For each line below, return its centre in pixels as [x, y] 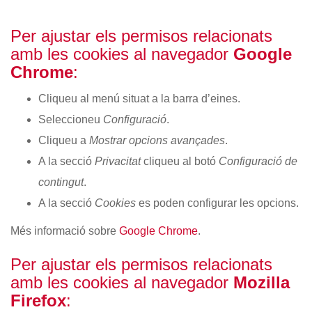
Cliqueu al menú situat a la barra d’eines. [139, 99]
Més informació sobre [65, 231]
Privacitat [118, 161]
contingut [61, 182]
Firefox [38, 301]
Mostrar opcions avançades [157, 140]
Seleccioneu [71, 119]
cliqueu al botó [180, 161]
